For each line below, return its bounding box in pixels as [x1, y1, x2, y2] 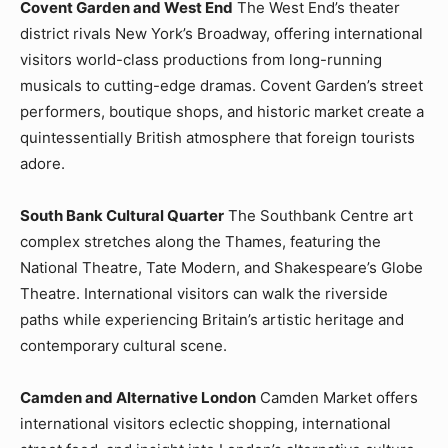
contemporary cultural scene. [20, 335, 227, 355]
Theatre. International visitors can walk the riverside [20, 283, 388, 303]
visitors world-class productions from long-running [20, 49, 382, 69]
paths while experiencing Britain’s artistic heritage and [20, 309, 404, 329]
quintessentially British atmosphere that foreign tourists [20, 127, 415, 147]
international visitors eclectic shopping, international [20, 413, 391, 433]
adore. [20, 153, 65, 173]
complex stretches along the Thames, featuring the [20, 231, 381, 251]
